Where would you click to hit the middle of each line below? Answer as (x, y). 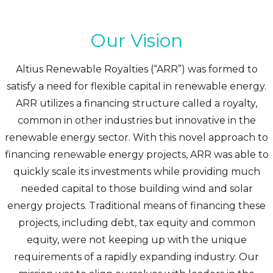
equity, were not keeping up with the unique (136, 240)
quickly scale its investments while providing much (136, 172)
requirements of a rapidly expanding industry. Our (136, 257)
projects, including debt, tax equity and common (136, 223)
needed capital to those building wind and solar (136, 189)
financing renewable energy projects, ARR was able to (136, 154)
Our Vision (136, 41)
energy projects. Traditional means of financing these (136, 206)
